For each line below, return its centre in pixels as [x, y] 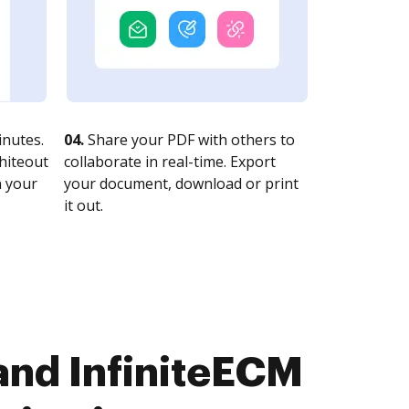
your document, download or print [181, 184]
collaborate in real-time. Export [170, 162]
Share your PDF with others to [189, 140]
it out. [84, 205]
